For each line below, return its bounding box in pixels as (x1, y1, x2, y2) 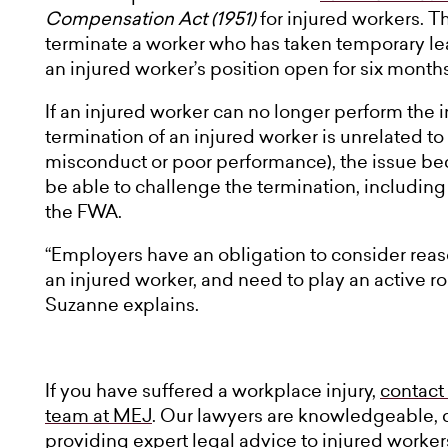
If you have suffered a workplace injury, (45, 377, 380, 403)
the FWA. (45, 198, 130, 224)
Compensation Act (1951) (45, 5, 260, 31)
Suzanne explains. (45, 291, 199, 317)
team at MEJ (45, 402, 152, 428)
